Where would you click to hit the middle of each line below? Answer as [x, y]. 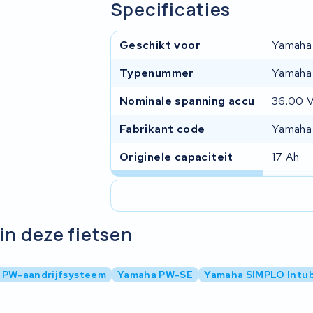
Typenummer [156, 73]
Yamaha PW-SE [155, 274]
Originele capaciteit [176, 157]
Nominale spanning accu [187, 101]
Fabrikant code [162, 129]
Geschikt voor [160, 45]
